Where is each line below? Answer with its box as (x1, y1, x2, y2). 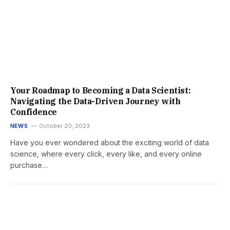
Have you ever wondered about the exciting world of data (10, 138, 209, 147)
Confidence (10, 106, 57, 117)
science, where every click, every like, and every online (10, 149, 202, 158)
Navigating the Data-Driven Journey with (10, 95, 181, 106)
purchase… (10, 160, 48, 169)
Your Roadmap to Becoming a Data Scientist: (10, 85, 191, 95)
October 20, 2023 (39, 122, 90, 129)
